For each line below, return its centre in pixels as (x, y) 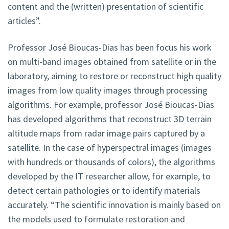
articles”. (24, 21)
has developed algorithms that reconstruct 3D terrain (110, 119)
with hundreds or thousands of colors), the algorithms (111, 162)
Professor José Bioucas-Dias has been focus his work (110, 48)
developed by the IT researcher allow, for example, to (109, 176)
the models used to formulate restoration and (96, 219)
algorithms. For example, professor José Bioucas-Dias (111, 105)
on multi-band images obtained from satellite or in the (112, 62)
